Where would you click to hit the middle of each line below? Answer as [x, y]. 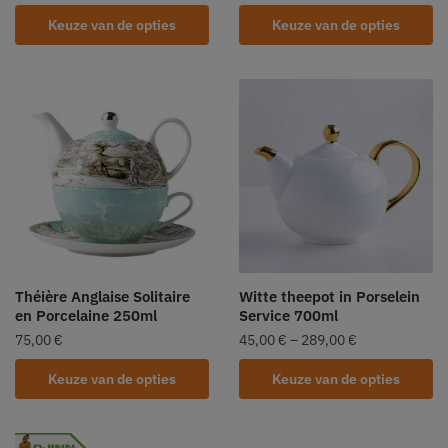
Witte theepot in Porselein [329, 296]
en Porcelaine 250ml [86, 315]
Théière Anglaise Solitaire [102, 296]
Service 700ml [288, 315]
